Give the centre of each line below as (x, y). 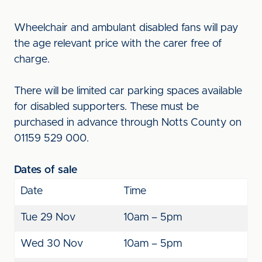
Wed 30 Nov (52, 244)
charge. (32, 60)
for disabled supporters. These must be (106, 107)
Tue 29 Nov (48, 218)
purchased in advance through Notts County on (128, 123)
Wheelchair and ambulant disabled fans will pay (126, 28)
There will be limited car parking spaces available (128, 91)
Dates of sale (46, 170)
